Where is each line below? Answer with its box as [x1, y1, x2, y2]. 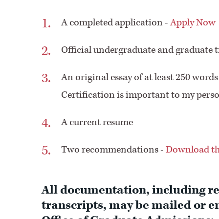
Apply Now [170, 16, 218, 29]
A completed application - [61, 16, 170, 29]
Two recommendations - [61, 143, 166, 156]
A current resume [61, 116, 133, 129]
